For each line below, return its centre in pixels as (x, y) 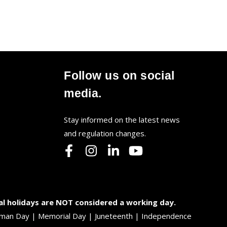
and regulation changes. (105, 134)
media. (83, 93)
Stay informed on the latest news (122, 120)
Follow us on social (119, 75)
